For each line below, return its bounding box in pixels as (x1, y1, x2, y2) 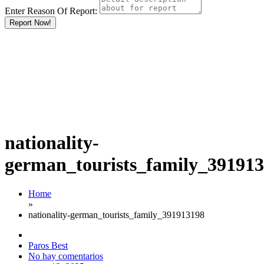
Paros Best (28, 240, 68, 250)
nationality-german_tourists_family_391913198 (28, 209, 204, 220)
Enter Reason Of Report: (5, 6, 97, 16)
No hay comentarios (28, 250, 103, 261)
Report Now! (9, 18, 51, 27)
